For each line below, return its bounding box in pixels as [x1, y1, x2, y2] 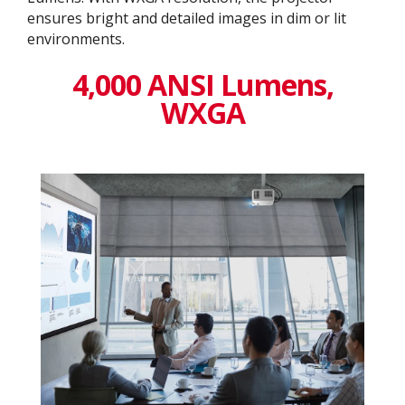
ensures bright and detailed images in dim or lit [27, 8, 346, 29]
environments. [27, 29, 125, 50]
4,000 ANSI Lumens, [71, 65, 334, 105]
